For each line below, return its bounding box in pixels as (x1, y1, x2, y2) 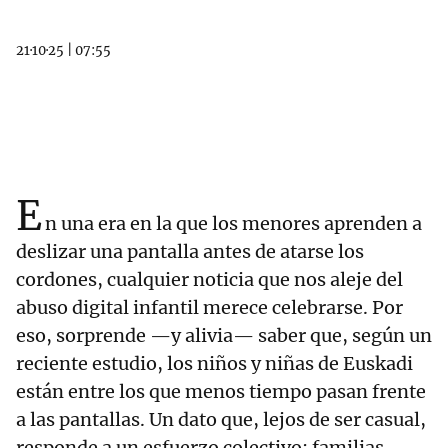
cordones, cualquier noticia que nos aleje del (16, 268, 403, 291)
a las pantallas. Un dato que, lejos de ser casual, (16, 408, 426, 431)
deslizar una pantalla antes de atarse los (16, 240, 364, 263)
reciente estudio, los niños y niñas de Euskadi (16, 352, 413, 375)
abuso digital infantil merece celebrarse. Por (16, 296, 403, 319)
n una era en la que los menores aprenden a (45, 212, 422, 235)
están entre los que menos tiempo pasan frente (16, 380, 426, 403)
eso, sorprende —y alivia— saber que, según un (16, 324, 432, 347)
